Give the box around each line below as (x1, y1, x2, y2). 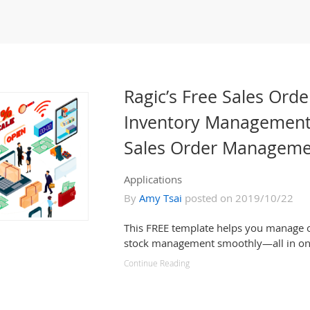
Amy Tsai (139, 191, 182, 205)
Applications (124, 172, 182, 186)
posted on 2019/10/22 (182, 191, 293, 205)
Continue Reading (124, 257, 190, 269)
